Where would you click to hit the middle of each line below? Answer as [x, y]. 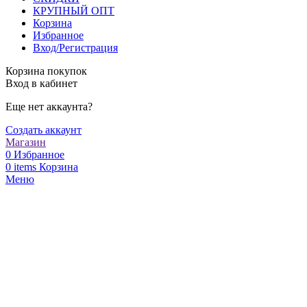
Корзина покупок [46, 71]
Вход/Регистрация [75, 47]
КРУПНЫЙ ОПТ [74, 10]
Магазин [26, 142]
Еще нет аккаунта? [49, 106]
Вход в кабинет [41, 83]
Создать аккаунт [44, 130]
